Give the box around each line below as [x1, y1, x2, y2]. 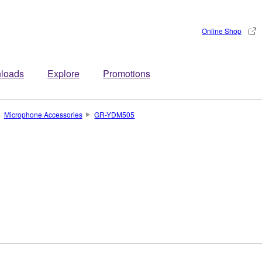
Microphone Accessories [4, 109, 82, 119]
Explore [47, 67, 80, 80]
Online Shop [202, 26, 242, 36]
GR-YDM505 [94, 109, 135, 119]
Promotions [103, 67, 150, 80]
